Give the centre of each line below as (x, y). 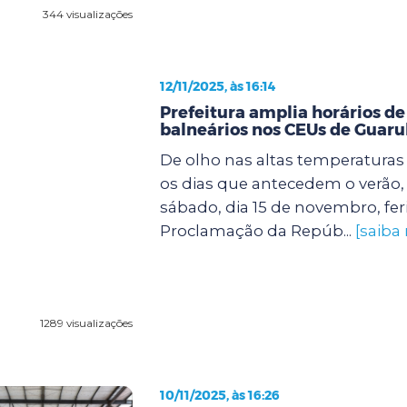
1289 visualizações (86, 323)
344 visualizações (87, 14)
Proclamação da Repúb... (257, 230)
